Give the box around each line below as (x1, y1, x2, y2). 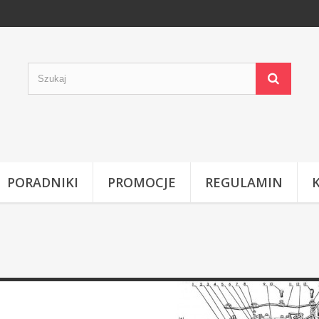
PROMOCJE (108, 174, 176, 191)
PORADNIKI (7, 174, 78, 191)
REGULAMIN (205, 174, 283, 191)
